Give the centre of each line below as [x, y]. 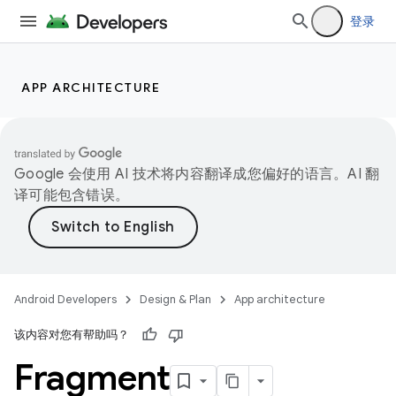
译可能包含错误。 [72, 195]
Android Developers [65, 299]
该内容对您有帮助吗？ [72, 335]
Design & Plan [175, 299]
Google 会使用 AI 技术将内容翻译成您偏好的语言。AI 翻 [197, 174]
